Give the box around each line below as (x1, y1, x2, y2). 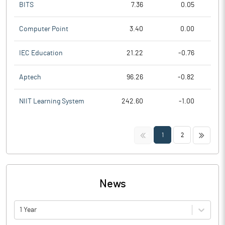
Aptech (19, 73, 41, 81)
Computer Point (19, 25, 68, 33)
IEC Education (19, 49, 63, 57)
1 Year (20, 206, 37, 213)
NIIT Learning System (19, 98, 84, 105)
